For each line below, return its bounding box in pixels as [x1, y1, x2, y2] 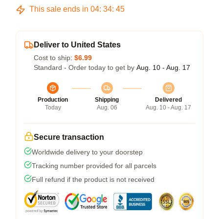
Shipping [95, 96, 119, 103]
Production [38, 96, 68, 103]
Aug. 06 [96, 104, 117, 111]
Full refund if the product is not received [32, 175, 154, 183]
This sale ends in [27, 5, 90, 13]
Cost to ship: [34, 54, 74, 62]
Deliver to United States [34, 41, 121, 49]
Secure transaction [34, 133, 104, 141]
